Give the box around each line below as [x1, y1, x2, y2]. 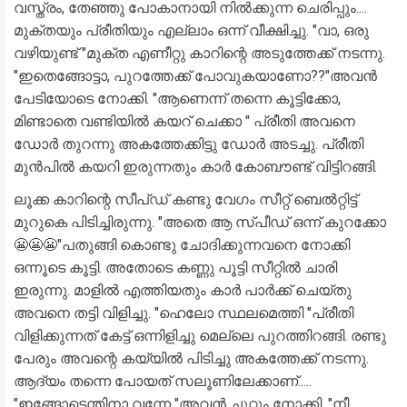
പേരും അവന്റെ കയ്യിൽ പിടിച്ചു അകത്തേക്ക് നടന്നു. [14, 350, 369, 367]
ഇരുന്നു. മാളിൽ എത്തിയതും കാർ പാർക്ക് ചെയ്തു [14, 282, 352, 299]
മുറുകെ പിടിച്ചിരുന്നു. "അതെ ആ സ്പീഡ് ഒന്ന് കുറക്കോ [14, 213, 386, 231]
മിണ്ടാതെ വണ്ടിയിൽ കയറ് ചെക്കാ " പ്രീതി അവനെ [14, 113, 355, 130]
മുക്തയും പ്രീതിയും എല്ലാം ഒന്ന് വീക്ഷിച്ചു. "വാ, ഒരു [14, 22, 369, 39]
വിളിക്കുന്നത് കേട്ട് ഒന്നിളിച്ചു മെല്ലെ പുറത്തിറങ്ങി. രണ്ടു [14, 327, 386, 344]
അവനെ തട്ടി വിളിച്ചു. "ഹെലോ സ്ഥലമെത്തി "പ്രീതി [14, 304, 353, 322]
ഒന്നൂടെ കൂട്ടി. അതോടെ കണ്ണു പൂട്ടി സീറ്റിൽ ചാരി [14, 259, 337, 276]
